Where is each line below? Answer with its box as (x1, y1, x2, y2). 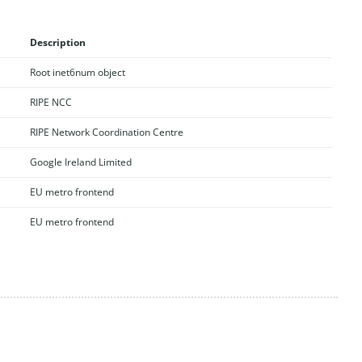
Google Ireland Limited (29, 154, 132, 169)
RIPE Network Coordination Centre (29, 124, 183, 139)
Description (29, 35, 86, 49)
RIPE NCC (29, 95, 72, 109)
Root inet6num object (29, 65, 125, 79)
